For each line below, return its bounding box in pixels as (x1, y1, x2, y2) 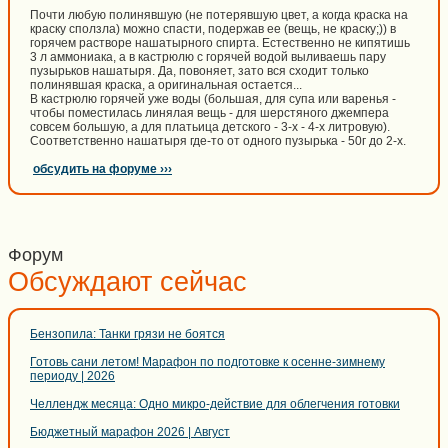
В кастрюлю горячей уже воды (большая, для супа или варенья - (30, 92, 396, 106)
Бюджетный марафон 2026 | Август (30, 425, 230, 439)
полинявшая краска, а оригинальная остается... (30, 78, 302, 92)
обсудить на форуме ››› (33, 162, 172, 176)
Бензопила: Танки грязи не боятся (30, 327, 225, 341)
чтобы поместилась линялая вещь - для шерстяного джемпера (30, 106, 389, 120)
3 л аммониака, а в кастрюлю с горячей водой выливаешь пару (30, 50, 386, 64)
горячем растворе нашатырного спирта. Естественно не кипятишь (30, 36, 410, 50)
